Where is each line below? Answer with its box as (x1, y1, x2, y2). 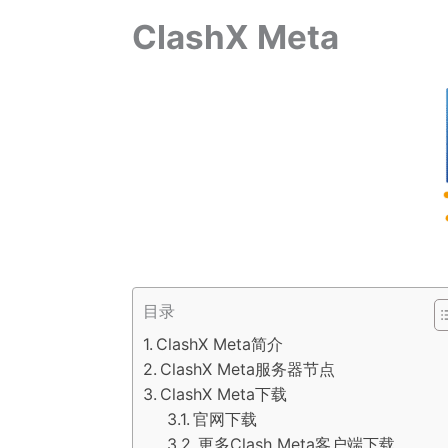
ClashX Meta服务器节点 (160, 359, 336, 379)
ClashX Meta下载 (160, 384, 288, 404)
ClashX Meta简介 (156, 334, 284, 354)
